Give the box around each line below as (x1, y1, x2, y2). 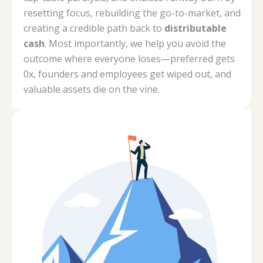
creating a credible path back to (23, 21, 164, 35)
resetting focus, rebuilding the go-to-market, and (23, 6, 241, 19)
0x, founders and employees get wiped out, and (23, 67, 231, 80)
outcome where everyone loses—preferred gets (23, 52, 235, 65)
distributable (164, 21, 227, 35)
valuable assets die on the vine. (23, 82, 160, 96)
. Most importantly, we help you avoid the (45, 36, 226, 50)
